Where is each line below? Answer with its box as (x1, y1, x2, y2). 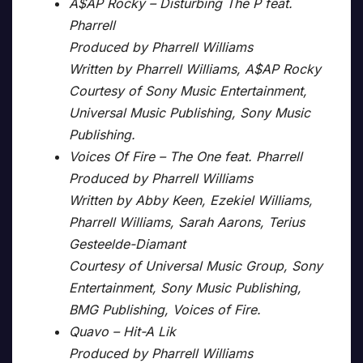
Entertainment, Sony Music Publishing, (69, 280, 301, 297)
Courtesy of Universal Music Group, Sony (69, 258, 322, 275)
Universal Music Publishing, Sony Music (69, 105, 310, 122)
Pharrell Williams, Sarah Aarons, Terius (69, 214, 305, 231)
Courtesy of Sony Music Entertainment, (69, 83, 307, 100)
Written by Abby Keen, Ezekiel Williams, (69, 192, 313, 209)
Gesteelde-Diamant (69, 236, 186, 253)
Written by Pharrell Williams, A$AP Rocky (69, 61, 321, 78)
